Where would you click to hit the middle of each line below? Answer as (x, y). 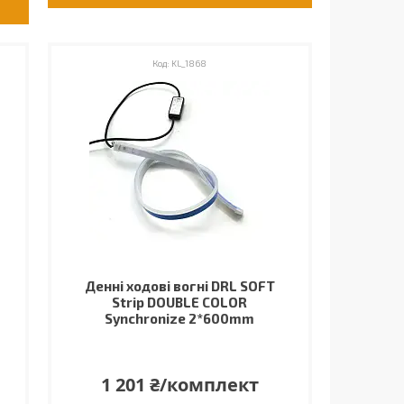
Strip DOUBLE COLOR (180, 302)
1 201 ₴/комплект (179, 385)
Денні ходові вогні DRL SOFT (179, 286)
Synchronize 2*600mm (180, 318)
